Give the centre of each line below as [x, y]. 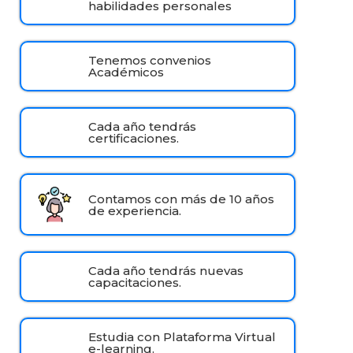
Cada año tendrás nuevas [166, 271]
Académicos [126, 72]
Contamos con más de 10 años [182, 199]
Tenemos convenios [150, 60]
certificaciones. [134, 138]
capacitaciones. [135, 283]
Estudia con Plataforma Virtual [182, 337]
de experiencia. [135, 210]
